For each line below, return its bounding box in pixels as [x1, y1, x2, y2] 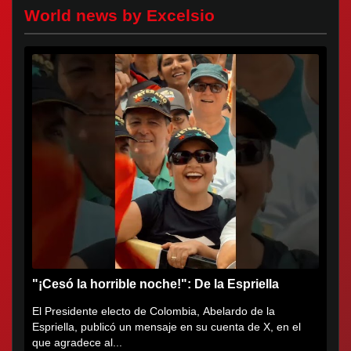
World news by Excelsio [24, 5, 215, 24]
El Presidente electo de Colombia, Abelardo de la [32, 305, 275, 318]
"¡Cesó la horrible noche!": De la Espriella [32, 277, 279, 291]
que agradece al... [32, 336, 122, 349]
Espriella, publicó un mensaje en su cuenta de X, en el [32, 320, 301, 334]
